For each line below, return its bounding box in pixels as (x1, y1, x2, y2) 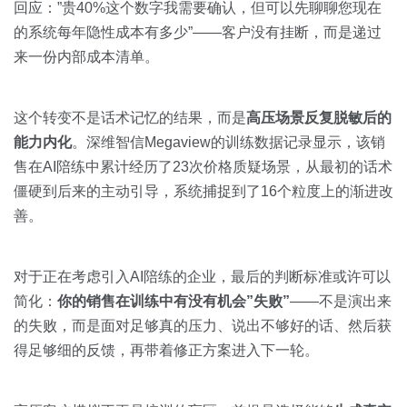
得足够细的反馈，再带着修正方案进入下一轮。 (14, 342, 319, 358)
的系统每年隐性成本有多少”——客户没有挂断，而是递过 (14, 25, 382, 40)
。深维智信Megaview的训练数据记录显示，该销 (72, 134, 385, 150)
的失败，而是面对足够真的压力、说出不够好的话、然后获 (14, 318, 392, 333)
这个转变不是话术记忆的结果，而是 (14, 110, 246, 125)
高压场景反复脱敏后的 (246, 110, 392, 125)
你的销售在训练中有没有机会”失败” (57, 293, 290, 309)
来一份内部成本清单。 (14, 49, 159, 65)
